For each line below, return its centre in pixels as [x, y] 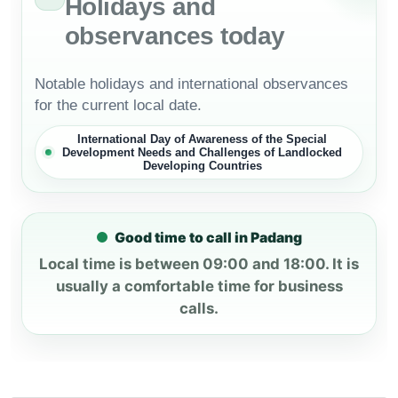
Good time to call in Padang [208, 237]
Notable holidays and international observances [191, 84]
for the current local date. [118, 105]
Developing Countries [202, 165]
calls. [199, 308]
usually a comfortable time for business [199, 286]
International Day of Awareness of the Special [202, 139]
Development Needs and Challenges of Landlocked [202, 152]
